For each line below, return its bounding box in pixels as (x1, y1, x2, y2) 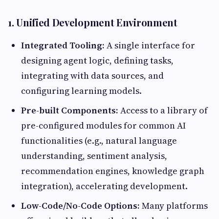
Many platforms (140, 199, 208, 212)
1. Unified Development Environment (8, 15, 177, 29)
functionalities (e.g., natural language (21, 134, 177, 147)
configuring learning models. (21, 84, 142, 97)
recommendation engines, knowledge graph (21, 164, 204, 177)
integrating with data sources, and (21, 69, 164, 82)
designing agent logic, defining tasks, (21, 54, 174, 66)
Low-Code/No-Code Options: (21, 199, 140, 212)
